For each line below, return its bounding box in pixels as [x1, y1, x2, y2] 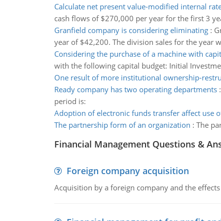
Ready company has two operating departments [54, 84, 217, 94]
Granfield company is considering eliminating [54, 25, 208, 35]
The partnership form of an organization [54, 120, 190, 130]
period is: [54, 96, 86, 106]
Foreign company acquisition [66, 165, 189, 177]
